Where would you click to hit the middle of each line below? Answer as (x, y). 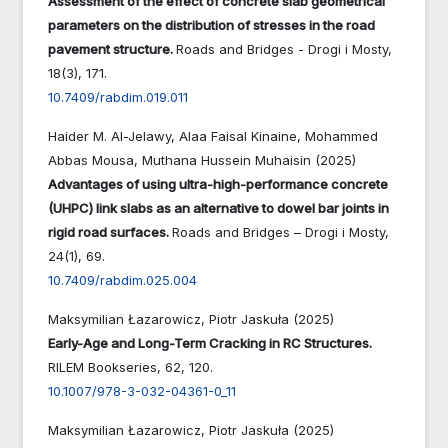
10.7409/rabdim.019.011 (118, 96)
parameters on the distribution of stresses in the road (211, 24)
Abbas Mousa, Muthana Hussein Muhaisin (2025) (202, 159)
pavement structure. (112, 48)
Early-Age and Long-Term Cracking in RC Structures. (210, 342)
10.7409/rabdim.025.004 (122, 279)
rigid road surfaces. (110, 231)
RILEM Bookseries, (106, 366)
